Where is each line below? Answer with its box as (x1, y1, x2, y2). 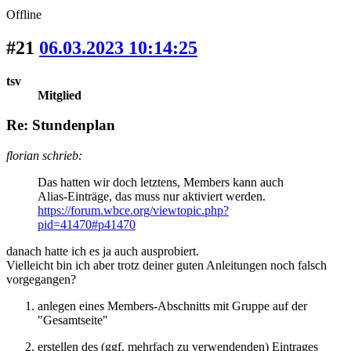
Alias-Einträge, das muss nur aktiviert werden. (38, 190, 266, 204)
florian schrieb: (6, 149, 82, 163)
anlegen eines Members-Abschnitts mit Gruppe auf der (38, 299, 307, 313)
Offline (6, 7, 42, 21)
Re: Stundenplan (6, 117, 115, 134)
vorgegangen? (6, 273, 76, 287)
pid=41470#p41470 (38, 218, 136, 232)
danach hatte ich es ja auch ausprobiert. (6, 244, 199, 259)
